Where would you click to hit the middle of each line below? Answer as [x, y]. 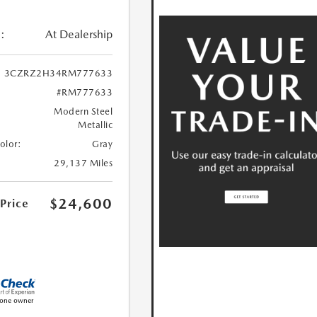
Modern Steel [83, 112]
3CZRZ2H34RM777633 [58, 74]
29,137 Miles [83, 163]
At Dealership [79, 35]
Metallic [96, 125]
